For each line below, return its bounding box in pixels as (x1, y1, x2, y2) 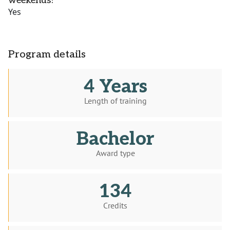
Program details (8, 48, 86, 61)
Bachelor (76, 128, 154, 151)
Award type (95, 148, 135, 159)
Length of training (84, 95, 147, 106)
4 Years (83, 75, 147, 99)
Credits (103, 200, 127, 211)
